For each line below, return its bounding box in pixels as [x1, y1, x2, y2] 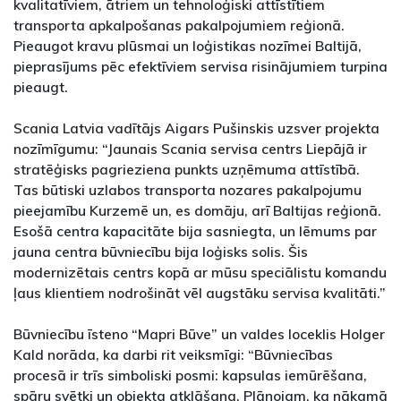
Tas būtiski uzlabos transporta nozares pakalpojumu [13, 181, 362, 200]
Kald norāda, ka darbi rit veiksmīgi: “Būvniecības [13, 346, 333, 364]
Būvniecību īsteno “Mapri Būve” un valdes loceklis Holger [13, 325, 385, 344]
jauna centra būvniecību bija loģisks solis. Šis [13, 243, 308, 261]
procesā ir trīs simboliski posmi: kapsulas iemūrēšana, [13, 366, 367, 385]
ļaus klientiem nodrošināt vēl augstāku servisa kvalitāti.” [13, 284, 386, 303]
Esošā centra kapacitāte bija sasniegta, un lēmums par [13, 222, 377, 241]
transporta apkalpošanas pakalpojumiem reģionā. [13, 16, 345, 35]
